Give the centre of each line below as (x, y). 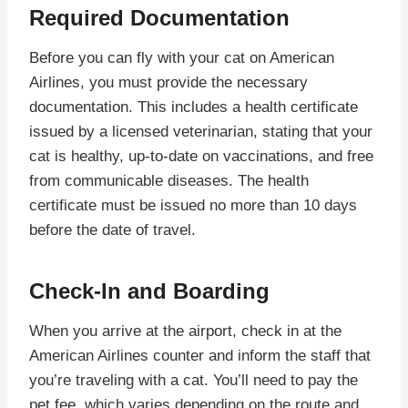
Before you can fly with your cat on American (182, 57)
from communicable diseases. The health (169, 180)
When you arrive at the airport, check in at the (185, 331)
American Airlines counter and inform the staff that (200, 355)
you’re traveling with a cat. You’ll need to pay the (194, 380)
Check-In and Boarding (149, 291)
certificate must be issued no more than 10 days (193, 205)
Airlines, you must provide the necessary (168, 82)
